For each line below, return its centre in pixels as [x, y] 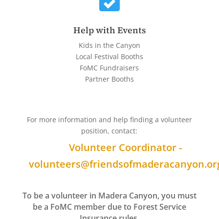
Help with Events [109, 30]
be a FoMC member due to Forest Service [109, 207]
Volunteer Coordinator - [126, 147]
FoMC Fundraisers [109, 67]
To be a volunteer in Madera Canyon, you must [109, 195]
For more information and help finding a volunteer [109, 119]
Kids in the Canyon [109, 45]
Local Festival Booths [109, 56]
